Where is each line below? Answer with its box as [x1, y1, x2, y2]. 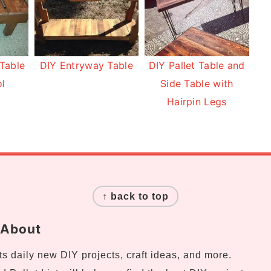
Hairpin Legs [166, 95, 227, 108]
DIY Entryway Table [39, 59, 133, 71]
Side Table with [160, 77, 233, 90]
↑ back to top [102, 191, 169, 201]
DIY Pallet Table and [148, 59, 245, 71]
